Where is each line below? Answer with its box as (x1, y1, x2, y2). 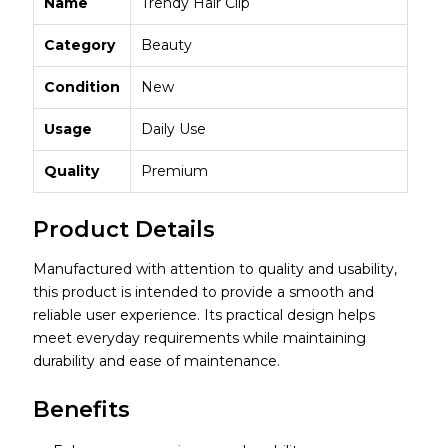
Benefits (32, 396, 130, 424)
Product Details (32, 216, 215, 244)
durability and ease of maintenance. (32, 352, 280, 371)
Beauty (140, 36, 192, 55)
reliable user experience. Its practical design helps (32, 306, 375, 325)
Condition (43, 78, 120, 97)
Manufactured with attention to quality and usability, (32, 260, 397, 279)
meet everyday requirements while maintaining (32, 329, 366, 348)
